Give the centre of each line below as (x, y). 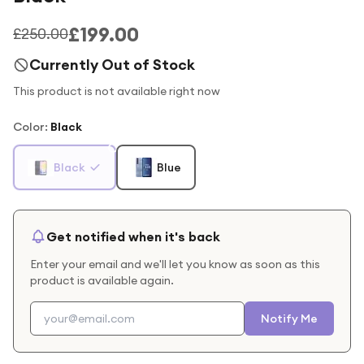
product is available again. (102, 280)
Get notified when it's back (133, 236)
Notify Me (289, 318)
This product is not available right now (117, 91)
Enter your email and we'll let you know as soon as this (175, 264)
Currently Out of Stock (112, 65)
